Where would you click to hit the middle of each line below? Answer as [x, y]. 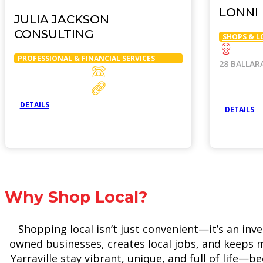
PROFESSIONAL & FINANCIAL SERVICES [86, 59]
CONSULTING [54, 34]
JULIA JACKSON [62, 20]
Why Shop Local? [76, 197]
